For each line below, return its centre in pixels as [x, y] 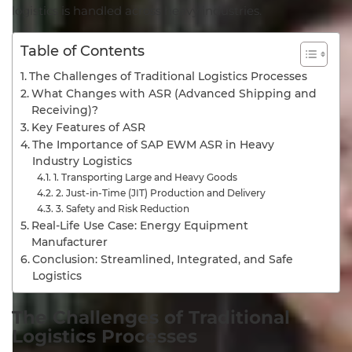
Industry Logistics [82, 161]
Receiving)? [66, 110]
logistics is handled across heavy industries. [137, 11]
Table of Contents [82, 51]
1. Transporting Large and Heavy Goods [145, 177]
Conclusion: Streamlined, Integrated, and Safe [162, 259]
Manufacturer [71, 242]
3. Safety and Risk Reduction [122, 209]
